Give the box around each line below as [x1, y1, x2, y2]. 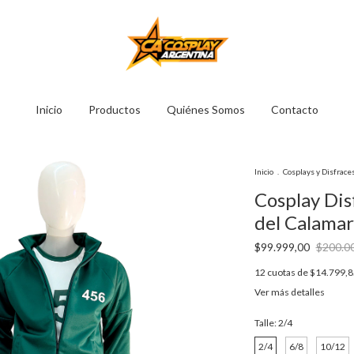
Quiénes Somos [167, 103, 245, 116]
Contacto [271, 103, 318, 116]
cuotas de [266, 266, 310, 278]
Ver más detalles [254, 286, 325, 298]
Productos [88, 103, 141, 116]
